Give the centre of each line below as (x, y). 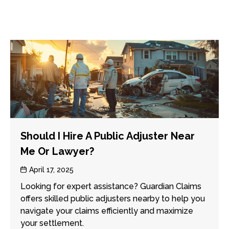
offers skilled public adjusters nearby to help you (112, 198)
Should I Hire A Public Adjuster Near (107, 136)
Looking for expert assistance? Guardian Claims (111, 186)
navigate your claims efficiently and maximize (107, 211)
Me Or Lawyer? (57, 151)
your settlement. (52, 223)
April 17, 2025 (51, 169)
